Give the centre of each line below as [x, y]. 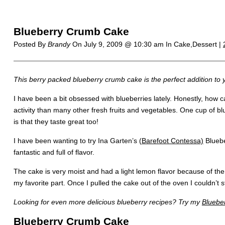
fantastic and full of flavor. [54, 152]
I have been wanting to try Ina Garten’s [76, 141]
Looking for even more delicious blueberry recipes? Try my [107, 202]
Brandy [59, 44]
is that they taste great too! [56, 122]
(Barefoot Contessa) [171, 141]
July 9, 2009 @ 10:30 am [125, 44]
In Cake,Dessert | [194, 44]
